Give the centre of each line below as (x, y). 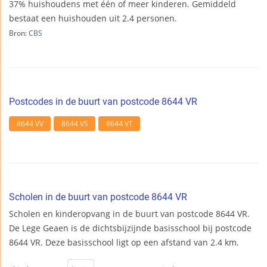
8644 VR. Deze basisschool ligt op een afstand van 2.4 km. (124, 242)
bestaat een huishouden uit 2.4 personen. (93, 18)
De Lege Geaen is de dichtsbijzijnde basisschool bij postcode (130, 228)
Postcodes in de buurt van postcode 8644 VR (103, 102)
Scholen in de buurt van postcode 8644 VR (98, 197)
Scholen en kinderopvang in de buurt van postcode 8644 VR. (129, 213)
